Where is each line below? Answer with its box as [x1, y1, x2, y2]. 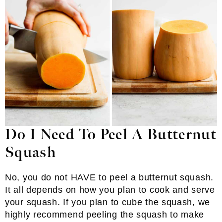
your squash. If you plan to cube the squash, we [5, 197, 210, 208]
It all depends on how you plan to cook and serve [5, 185, 215, 195]
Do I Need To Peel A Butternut [5, 126, 217, 144]
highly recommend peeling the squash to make [5, 210, 205, 220]
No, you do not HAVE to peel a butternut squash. [5, 172, 214, 183]
